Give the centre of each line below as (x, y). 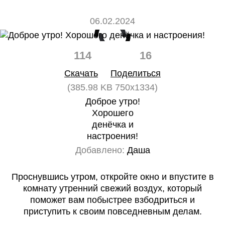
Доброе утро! (113, 101)
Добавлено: (100, 150)
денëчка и (113, 125)
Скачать (81, 73)
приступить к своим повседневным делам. (113, 211)
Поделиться (136, 73)
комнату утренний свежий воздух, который (113, 188)
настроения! (113, 136)
